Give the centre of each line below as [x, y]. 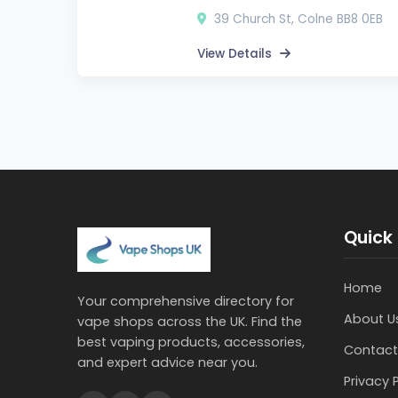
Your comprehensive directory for [186, 301]
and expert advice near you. [167, 362]
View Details [236, 53]
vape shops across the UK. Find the [190, 321]
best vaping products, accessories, [191, 342]
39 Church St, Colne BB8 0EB [297, 19]
